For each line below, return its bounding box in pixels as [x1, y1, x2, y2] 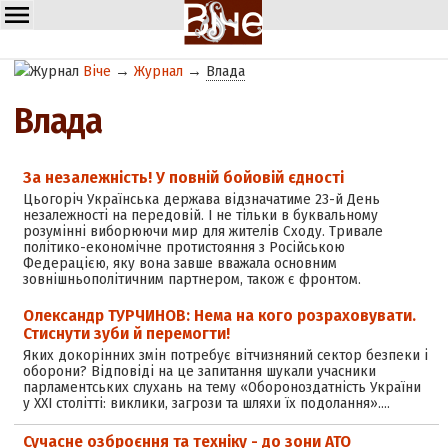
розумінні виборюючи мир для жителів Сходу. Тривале [22, 221, 383, 240]
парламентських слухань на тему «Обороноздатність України [22, 378, 421, 397]
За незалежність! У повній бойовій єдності [22, 166, 344, 188]
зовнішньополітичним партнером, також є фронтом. [22, 269, 361, 288]
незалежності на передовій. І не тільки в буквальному [22, 205, 378, 224]
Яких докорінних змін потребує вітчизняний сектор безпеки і [22, 346, 428, 365]
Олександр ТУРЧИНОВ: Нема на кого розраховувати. [22, 305, 416, 327]
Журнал [134, 62, 184, 80]
